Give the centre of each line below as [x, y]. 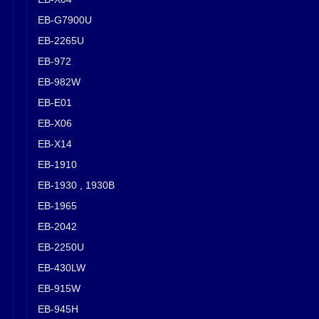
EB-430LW [62, 267]
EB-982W [59, 82]
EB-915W [59, 288]
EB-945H [58, 309]
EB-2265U [61, 40]
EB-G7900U [65, 20]
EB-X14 [55, 143]
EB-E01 [55, 102]
